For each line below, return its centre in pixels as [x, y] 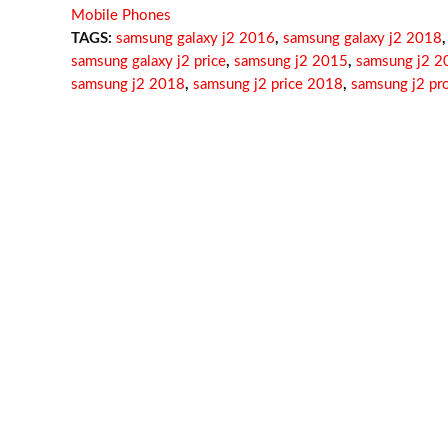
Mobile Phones [120, 15]
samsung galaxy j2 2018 [362, 38]
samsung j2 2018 [127, 84]
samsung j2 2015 [290, 61]
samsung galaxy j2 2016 [195, 38]
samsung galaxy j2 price [148, 61]
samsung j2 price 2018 [267, 84]
